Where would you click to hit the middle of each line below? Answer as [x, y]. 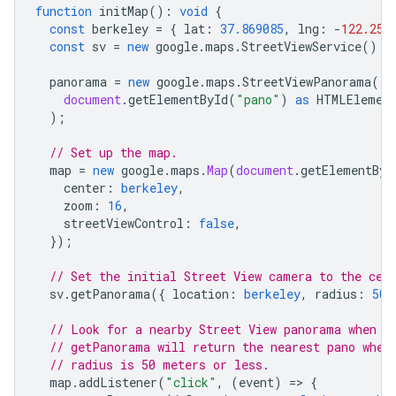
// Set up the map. [114, 152]
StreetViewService [301, 46]
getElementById [178, 99]
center [85, 188]
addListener [118, 382]
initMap [124, 11]
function [64, 11]
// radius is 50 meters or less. [160, 365]
